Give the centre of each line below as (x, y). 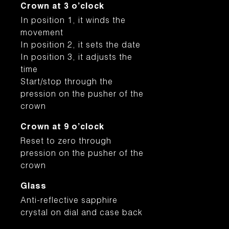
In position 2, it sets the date (81, 46)
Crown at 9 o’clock (62, 128)
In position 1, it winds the (73, 21)
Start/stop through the (67, 83)
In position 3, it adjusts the (76, 58)
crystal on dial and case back (82, 214)
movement (42, 34)
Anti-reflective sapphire (69, 201)
